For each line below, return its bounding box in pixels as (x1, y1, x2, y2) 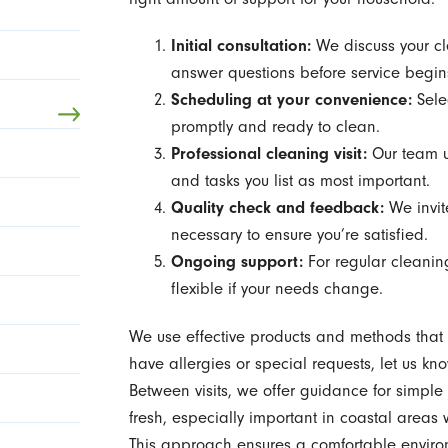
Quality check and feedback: (170, 198, 384, 218)
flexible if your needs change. (170, 279, 383, 299)
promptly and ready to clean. (170, 117, 380, 137)
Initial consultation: (170, 36, 311, 56)
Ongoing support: (170, 252, 303, 272)
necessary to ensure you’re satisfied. (170, 225, 428, 245)
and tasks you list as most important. (170, 171, 430, 191)
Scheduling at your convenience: (170, 90, 412, 110)
